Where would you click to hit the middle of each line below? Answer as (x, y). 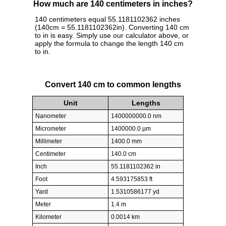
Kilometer (48, 217)
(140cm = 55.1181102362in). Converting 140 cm (112, 27)
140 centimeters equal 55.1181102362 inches (107, 19)
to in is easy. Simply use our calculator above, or (112, 36)
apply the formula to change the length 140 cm (109, 44)
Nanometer (51, 116)
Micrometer (51, 129)
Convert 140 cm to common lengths (113, 84)
